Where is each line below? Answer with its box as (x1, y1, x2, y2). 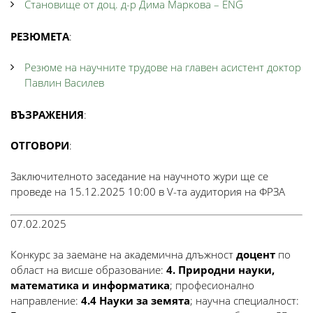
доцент (236, 247, 275, 261)
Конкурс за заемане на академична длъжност (10, 247, 236, 261)
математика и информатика (10, 278, 170, 292)
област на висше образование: (10, 263, 166, 277)
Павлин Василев (24, 75, 104, 89)
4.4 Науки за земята (81, 293, 190, 307)
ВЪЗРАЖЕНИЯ (10, 108, 84, 122)
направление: (10, 293, 81, 307)
